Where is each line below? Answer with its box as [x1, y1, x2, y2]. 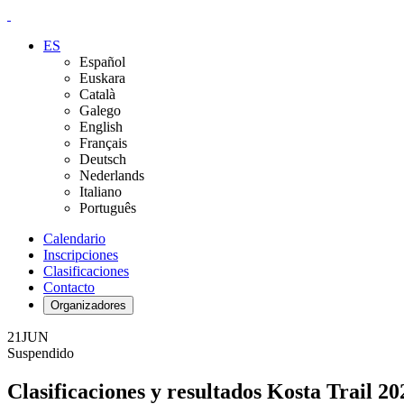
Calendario [43, 231, 106, 246]
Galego [79, 103, 121, 118]
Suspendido [7, 345, 74, 361]
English [79, 119, 123, 134]
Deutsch [79, 151, 126, 167]
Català [79, 87, 115, 102]
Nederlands [79, 168, 144, 183]
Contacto [43, 280, 95, 295]
